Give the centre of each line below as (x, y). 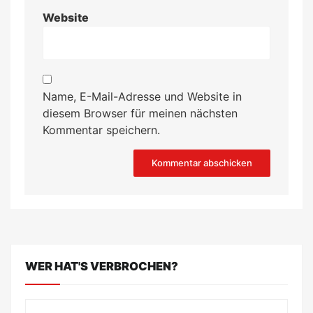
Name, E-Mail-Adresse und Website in (142, 96)
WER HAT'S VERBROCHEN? (102, 266)
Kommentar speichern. (101, 130)
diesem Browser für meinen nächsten (140, 113)
